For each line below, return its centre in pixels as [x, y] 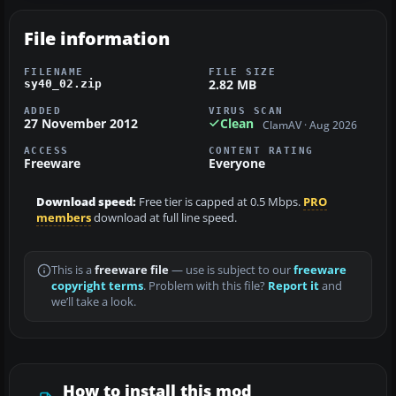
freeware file [132, 270]
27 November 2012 [81, 123]
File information [97, 38]
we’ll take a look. [94, 302]
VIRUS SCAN [246, 110]
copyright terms [97, 286]
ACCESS [46, 151]
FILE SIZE [243, 71]
